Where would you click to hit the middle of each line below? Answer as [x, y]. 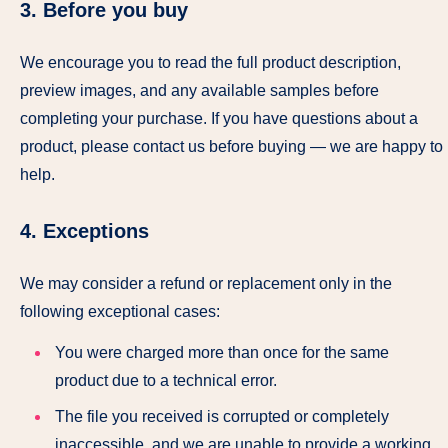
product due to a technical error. [166, 380]
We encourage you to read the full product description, [210, 63]
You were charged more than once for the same [222, 352]
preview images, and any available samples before [199, 91]
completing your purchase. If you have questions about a [219, 119]
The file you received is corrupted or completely [222, 416]
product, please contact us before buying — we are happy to [231, 147]
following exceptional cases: [120, 312]
